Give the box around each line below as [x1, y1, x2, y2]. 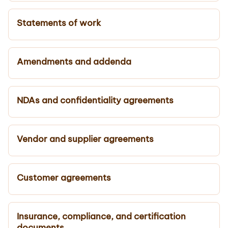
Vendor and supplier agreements [17, 133, 154, 145]
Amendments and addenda [17, 55, 131, 67]
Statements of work [17, 17, 101, 28]
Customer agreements [17, 172, 111, 183]
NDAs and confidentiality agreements [17, 94, 174, 106]
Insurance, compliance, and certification [17, 210, 186, 222]
